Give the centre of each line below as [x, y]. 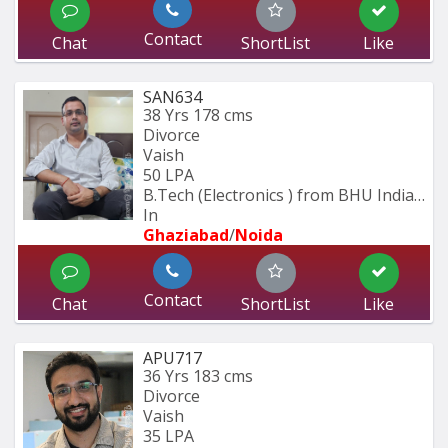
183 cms [223, 376]
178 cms [223, 115]
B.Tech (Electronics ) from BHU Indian [283, 195]
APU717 [172, 358]
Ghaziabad [186, 235]
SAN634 [172, 97]
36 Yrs [166, 376]
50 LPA [168, 175]
